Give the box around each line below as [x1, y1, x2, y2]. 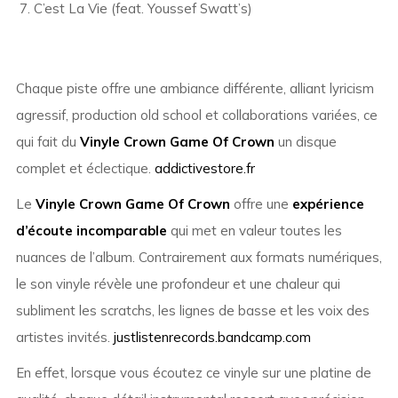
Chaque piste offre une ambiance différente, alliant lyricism [15, 80, 374, 98]
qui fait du [15, 133, 80, 151]
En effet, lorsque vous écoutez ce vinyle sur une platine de [15, 364, 371, 382]
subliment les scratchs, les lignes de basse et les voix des [15, 302, 370, 320]
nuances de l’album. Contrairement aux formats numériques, [15, 249, 382, 267]
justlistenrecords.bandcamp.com [113, 329, 311, 346]
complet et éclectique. [15, 160, 155, 178]
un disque [274, 133, 337, 151]
